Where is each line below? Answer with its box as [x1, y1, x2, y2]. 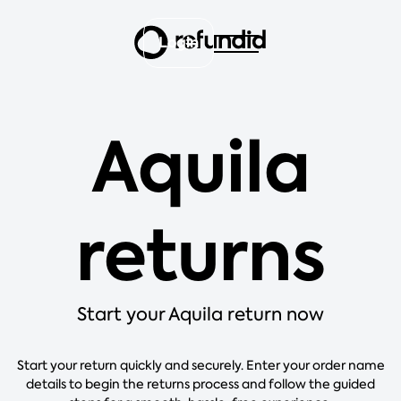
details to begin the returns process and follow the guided [26, 376, 375, 392]
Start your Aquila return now [77, 303, 324, 326]
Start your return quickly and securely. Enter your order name [16, 357, 385, 373]
